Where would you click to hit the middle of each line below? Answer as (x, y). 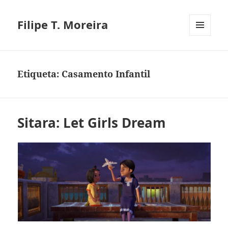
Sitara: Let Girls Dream (92, 123)
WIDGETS (204, 57)
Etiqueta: (40, 74)
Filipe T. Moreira (63, 25)
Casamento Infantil (106, 74)
